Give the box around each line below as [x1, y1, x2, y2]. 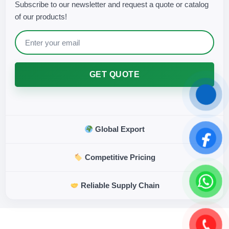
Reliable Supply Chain [78, 181, 159, 190]
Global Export [93, 125, 145, 134]
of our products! [15, 12, 67, 21]
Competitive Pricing [82, 153, 155, 162]
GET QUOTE [89, 70, 140, 79]
